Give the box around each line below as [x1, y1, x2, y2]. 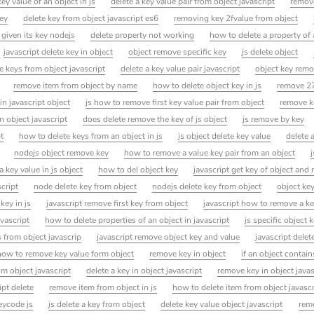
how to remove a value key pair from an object [124, 147, 296, 159]
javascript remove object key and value [97, 231, 240, 243]
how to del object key [98, 164, 179, 176]
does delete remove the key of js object [83, 114, 228, 125]
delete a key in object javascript [86, 265, 203, 277]
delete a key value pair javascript [121, 63, 240, 75]
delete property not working [90, 29, 194, 41]
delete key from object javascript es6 [23, 13, 159, 25]
